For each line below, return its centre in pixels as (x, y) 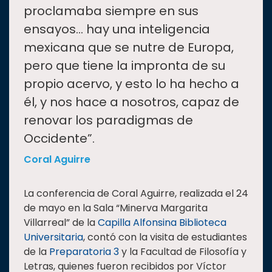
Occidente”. (59, 139)
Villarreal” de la (61, 223)
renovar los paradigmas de (108, 121)
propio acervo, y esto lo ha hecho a (131, 84)
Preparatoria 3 (84, 252)
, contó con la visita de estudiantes (165, 237)
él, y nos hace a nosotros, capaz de (131, 102)
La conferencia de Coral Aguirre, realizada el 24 (136, 194)
